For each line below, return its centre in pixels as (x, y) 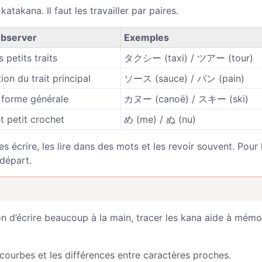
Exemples (146, 37)
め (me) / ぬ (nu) (160, 119)
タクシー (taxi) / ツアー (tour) (189, 58)
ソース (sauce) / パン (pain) (184, 78)
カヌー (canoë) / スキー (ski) (186, 99)
